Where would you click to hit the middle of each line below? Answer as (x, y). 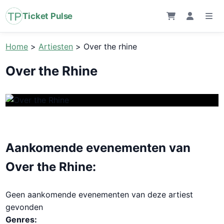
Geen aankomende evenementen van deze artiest (99, 194)
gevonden (24, 207)
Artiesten (56, 46)
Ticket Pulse (48, 16)
